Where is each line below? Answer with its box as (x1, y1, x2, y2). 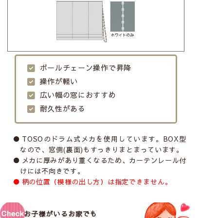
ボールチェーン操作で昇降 (39, 62, 131, 73)
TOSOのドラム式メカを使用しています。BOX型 (22, 134, 187, 144)
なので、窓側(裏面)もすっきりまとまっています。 (20, 145, 183, 155)
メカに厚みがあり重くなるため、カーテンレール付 (21, 155, 187, 165)
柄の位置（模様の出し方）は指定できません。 (21, 177, 172, 187)
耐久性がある (39, 103, 86, 113)
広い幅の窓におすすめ (39, 89, 116, 100)
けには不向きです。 (20, 166, 85, 176)
